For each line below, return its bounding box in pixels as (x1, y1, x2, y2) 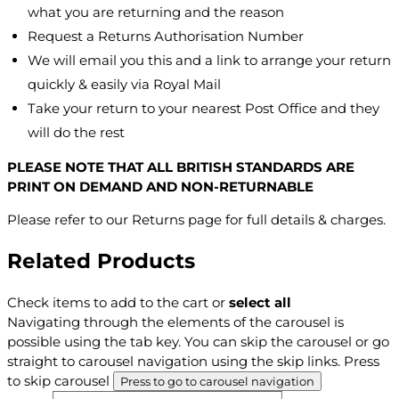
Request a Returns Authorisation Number (27, 28, 304, 45)
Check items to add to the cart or (7, 293, 225, 311)
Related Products (7, 248, 200, 273)
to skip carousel (7, 371, 113, 389)
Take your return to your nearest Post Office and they (27, 100, 379, 118)
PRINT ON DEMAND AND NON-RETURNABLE (7, 178, 313, 196)
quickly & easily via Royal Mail (27, 76, 221, 94)
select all (229, 293, 291, 311)
